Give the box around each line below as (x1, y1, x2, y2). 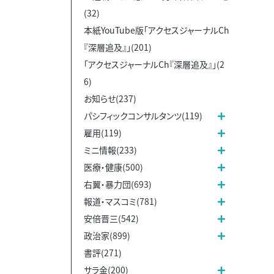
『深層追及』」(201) (84, 40, 152, 53)
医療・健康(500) (84, 160, 143, 173)
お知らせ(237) (84, 92, 136, 105)
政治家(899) (84, 229, 130, 242)
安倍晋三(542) (84, 212, 139, 224)
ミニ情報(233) (84, 143, 137, 156)
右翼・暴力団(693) (84, 177, 152, 190)
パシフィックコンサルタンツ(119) (84, 109, 202, 122)
